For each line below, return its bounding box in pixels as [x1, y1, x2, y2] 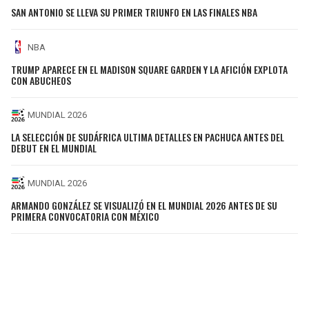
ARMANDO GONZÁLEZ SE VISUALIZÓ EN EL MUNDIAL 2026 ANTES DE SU [11, 197, 277, 212]
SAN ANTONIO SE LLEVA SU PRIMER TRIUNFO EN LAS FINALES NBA [11, 5, 257, 20]
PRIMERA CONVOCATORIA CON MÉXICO [11, 208, 159, 223]
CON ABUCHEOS [11, 72, 71, 88]
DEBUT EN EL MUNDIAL [11, 141, 97, 156]
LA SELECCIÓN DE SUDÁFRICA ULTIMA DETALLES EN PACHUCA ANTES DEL [11, 130, 284, 145]
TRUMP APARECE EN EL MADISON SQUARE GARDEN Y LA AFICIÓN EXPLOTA [11, 61, 288, 77]
